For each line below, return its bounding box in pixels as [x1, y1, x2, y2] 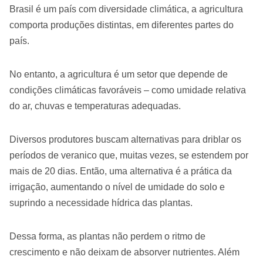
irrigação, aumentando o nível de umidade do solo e [9, 182, 225, 192]
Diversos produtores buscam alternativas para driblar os [9, 134, 241, 144]
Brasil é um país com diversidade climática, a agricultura [9, 4, 243, 14]
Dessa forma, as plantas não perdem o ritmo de [9, 231, 205, 241]
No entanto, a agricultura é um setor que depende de [9, 69, 228, 79]
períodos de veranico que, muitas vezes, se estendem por [9, 150, 248, 160]
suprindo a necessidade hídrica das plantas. [9, 198, 193, 208]
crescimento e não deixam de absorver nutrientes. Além [9, 247, 240, 257]
